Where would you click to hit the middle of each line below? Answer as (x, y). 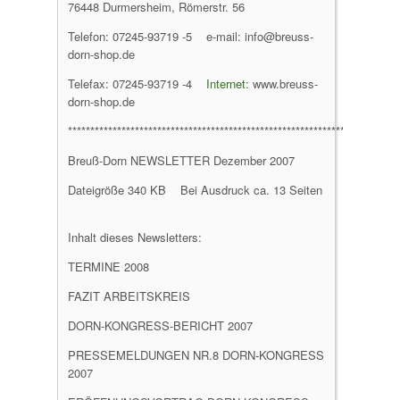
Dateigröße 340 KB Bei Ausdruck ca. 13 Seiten (195, 190)
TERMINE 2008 (108, 267)
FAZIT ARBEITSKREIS (129, 296)
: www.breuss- (282, 83)
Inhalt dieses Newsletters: (135, 237)
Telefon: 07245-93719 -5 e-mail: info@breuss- (191, 36)
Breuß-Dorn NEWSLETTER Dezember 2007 (181, 160)
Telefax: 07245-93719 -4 (137, 83)
